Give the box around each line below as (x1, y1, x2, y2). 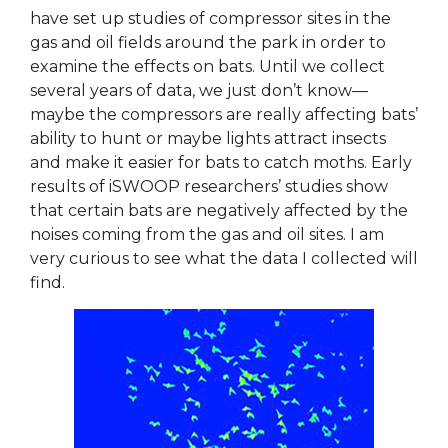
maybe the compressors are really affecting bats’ (30, 104, 418, 124)
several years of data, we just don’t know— (30, 80, 368, 100)
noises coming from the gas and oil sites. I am (30, 224, 384, 244)
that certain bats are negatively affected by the (30, 200, 408, 220)
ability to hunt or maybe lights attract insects (30, 128, 386, 148)
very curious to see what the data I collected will (30, 248, 418, 268)
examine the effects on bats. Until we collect (30, 56, 385, 76)
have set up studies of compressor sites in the (30, 8, 391, 28)
